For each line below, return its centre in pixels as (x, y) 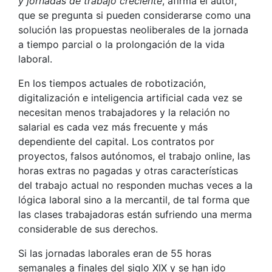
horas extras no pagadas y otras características (128, 170)
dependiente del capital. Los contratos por (116, 141)
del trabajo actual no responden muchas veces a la (135, 185)
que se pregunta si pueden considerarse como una (134, 15)
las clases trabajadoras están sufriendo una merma (135, 214)
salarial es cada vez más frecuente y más (113, 127)
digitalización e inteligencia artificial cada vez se (130, 97)
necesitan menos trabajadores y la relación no (124, 112)
